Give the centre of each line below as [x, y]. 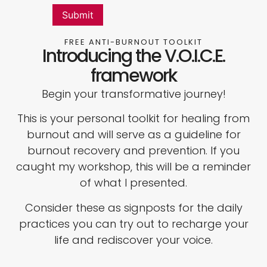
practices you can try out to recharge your [133, 223]
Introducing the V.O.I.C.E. [133, 56]
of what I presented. [133, 183]
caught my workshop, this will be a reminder [133, 167]
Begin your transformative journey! [133, 94]
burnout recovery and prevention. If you [133, 151]
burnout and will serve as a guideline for [133, 135]
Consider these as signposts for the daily [133, 207]
